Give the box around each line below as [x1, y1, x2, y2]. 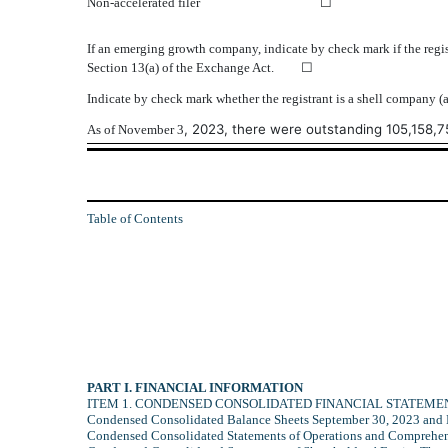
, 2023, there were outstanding [184, 121, 386, 138]
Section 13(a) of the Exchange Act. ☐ [87, 60, 313, 76]
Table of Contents [87, 210, 183, 226]
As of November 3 [87, 122, 184, 138]
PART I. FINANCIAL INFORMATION [87, 379, 303, 395]
